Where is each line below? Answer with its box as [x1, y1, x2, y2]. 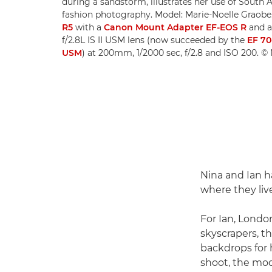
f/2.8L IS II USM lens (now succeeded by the [62, 35, 247, 46]
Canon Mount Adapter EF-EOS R [104, 22, 246, 33]
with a [73, 22, 104, 33]
